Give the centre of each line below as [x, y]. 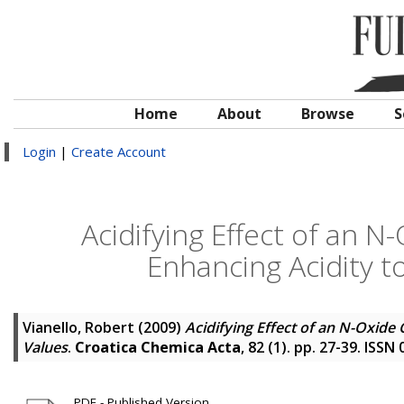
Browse [328, 114]
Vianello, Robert [78, 327]
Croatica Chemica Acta [158, 347]
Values [45, 347]
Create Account [119, 151]
